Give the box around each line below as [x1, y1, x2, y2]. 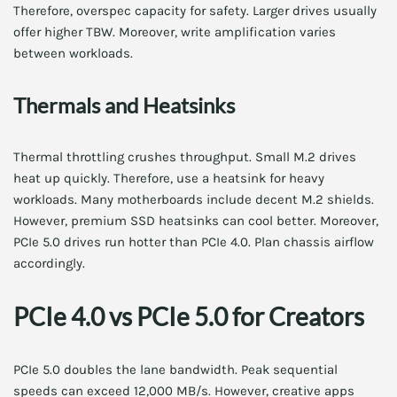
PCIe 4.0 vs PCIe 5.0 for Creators [13, 301, 364, 331]
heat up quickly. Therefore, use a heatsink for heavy [13, 170, 324, 186]
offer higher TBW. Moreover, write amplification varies [13, 24, 336, 40]
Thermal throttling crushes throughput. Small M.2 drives [13, 149, 356, 165]
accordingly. [13, 255, 85, 271]
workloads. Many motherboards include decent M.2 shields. [13, 191, 374, 207]
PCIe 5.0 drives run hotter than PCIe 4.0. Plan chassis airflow [13, 234, 374, 250]
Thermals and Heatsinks [13, 92, 235, 118]
